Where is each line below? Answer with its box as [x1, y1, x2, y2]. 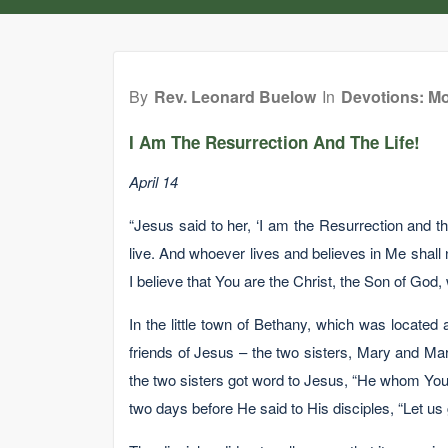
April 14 [129, 171, 178, 192]
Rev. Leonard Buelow [154, 85, 316, 108]
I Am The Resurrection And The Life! [129, 130, 420, 154]
